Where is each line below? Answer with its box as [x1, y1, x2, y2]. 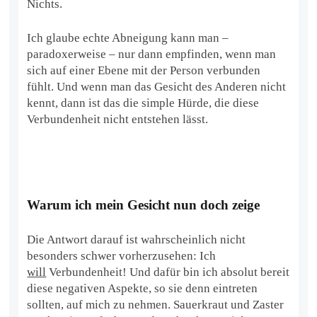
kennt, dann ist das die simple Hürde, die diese [27, 96, 260, 110]
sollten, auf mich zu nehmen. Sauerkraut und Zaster [27, 297, 284, 311]
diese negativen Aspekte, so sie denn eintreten [27, 281, 258, 295]
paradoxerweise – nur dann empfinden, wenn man [27, 47, 277, 61]
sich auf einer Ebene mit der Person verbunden [27, 63, 261, 77]
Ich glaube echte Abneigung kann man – [27, 30, 229, 45]
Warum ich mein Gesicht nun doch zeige [27, 197, 260, 212]
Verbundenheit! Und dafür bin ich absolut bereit [46, 265, 290, 279]
